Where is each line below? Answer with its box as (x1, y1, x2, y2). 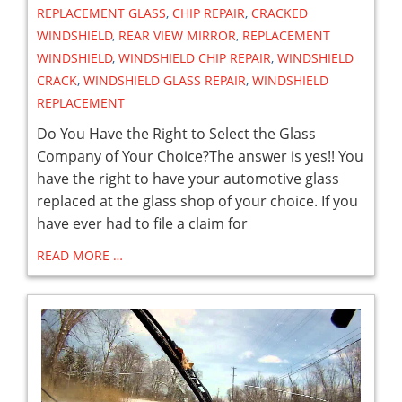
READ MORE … (37, 246, 123, 264)
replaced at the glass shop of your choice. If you (37, 190, 358, 211)
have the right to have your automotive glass (37, 168, 339, 188)
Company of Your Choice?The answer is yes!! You (37, 145, 363, 166)
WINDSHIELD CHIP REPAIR (118, 48, 271, 66)
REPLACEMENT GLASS (37, 4, 166, 22)
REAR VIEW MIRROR (118, 26, 236, 44)
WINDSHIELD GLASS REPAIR (83, 71, 246, 89)
